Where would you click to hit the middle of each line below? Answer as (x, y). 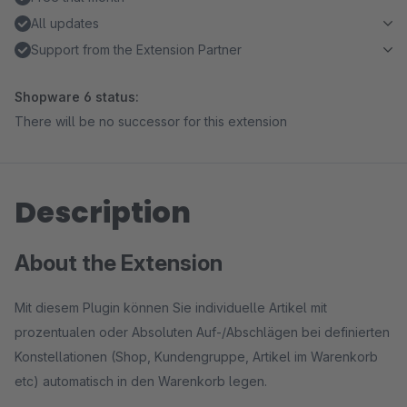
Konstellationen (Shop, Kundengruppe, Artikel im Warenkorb (196, 357)
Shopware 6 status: (77, 97)
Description (103, 212)
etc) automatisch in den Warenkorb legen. (143, 381)
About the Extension (119, 263)
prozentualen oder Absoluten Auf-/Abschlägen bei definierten (202, 332)
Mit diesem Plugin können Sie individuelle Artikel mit (171, 308)
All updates (65, 23)
